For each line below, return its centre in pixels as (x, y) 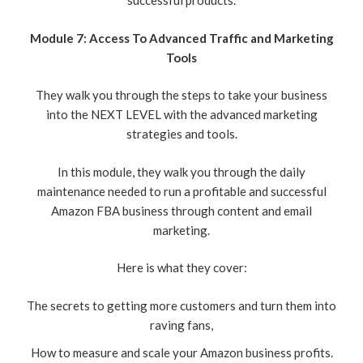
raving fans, (181, 325)
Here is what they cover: (181, 268)
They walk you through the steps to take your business (181, 95)
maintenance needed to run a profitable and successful (181, 191)
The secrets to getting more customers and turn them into (181, 305)
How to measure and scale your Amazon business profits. (181, 352)
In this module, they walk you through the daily (181, 171)
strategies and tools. (181, 134)
